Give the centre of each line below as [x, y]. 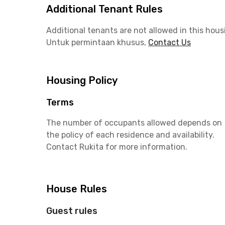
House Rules [77, 189]
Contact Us [170, 42]
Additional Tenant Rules [104, 9]
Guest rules [72, 211]
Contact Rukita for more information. [117, 147]
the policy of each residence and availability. [130, 135]
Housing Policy [82, 80]
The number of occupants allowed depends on [134, 123]
